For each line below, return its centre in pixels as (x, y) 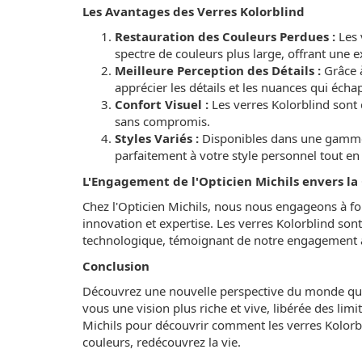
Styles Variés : (157, 139)
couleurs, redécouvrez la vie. (162, 342)
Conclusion (116, 265)
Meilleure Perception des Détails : (218, 71)
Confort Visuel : (162, 105)
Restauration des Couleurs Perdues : (225, 37)
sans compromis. (162, 122)
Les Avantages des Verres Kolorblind (194, 11)
